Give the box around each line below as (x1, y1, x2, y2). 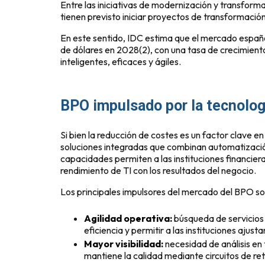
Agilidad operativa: (84, 212, 172, 224)
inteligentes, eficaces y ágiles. (60, 55, 181, 67)
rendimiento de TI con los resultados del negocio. (60, 164, 256, 176)
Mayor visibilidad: (84, 237, 163, 250)
